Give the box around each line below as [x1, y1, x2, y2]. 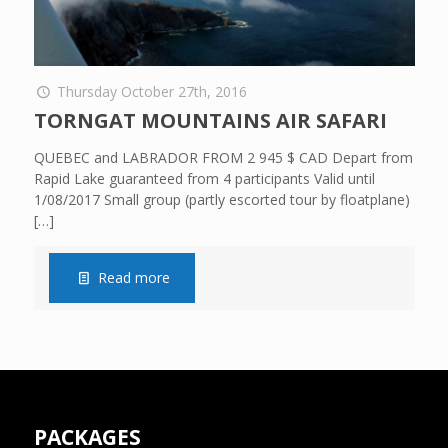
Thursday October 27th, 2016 [57, 81, 248, 101]
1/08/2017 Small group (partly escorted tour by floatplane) [33, 189, 410, 209]
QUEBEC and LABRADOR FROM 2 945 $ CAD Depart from [33, 147, 413, 167]
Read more [98, 267, 171, 287]
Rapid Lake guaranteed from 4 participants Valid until [33, 168, 375, 188]
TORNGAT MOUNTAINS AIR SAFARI [33, 106, 387, 134]
